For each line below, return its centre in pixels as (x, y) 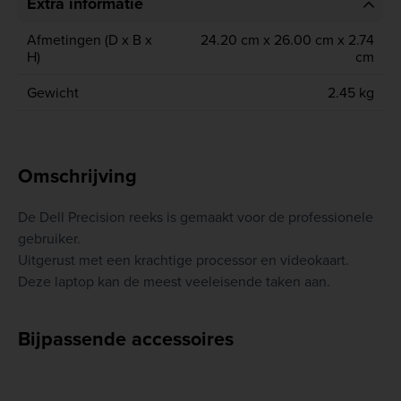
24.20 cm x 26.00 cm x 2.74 (287, 40)
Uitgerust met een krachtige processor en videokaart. (183, 260)
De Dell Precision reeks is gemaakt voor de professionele (196, 217)
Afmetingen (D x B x (90, 40)
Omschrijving (77, 176)
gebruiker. (49, 239)
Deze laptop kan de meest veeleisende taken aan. (174, 282)
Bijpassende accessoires (126, 339)
